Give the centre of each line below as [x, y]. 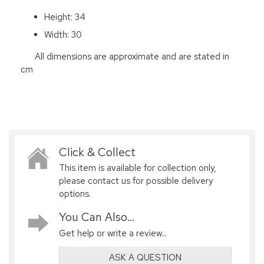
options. [75, 194]
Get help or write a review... [113, 234]
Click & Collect [97, 152]
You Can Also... [97, 217]
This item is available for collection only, [138, 168]
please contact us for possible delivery [136, 181]
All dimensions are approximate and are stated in [125, 56]
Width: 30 [63, 34]
